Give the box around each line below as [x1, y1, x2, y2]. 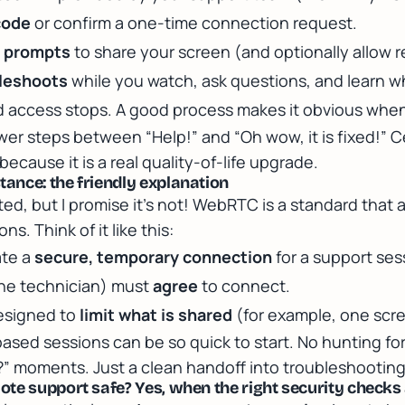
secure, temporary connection [34, 246, 272, 268]
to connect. [198, 275, 290, 297]
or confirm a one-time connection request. [31, 12, 357, 33]
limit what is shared [80, 304, 232, 325]
